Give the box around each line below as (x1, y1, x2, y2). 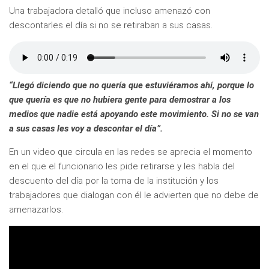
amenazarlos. (9, 204, 63, 215)
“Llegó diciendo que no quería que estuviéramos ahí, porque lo (9, 79, 254, 91)
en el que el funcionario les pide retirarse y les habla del (9, 160, 235, 172)
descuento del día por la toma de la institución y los (9, 175, 219, 186)
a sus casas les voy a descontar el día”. (9, 122, 163, 134)
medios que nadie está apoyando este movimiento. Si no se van (9, 108, 259, 119)
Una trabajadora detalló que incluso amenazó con (9, 5, 210, 16)
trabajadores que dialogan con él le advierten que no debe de (9, 189, 259, 201)
